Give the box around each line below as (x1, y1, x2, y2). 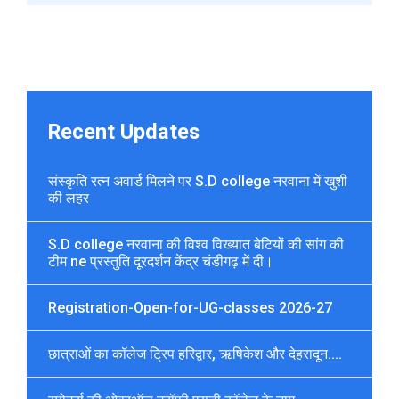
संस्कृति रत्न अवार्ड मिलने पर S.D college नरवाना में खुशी (48, 172, 347, 190)
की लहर (48, 189, 89, 207)
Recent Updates (48, 118, 199, 144)
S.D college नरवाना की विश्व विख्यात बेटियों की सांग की (48, 235, 344, 253)
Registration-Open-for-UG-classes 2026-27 (48, 298, 332, 316)
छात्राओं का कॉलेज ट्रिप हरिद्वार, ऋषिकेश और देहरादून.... (48, 345, 342, 362)
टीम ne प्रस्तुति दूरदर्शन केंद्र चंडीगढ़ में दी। (48, 252, 273, 270)
